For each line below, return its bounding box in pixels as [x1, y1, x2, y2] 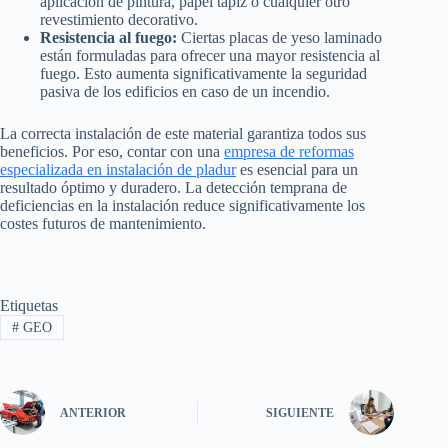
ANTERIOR [60, 406, 126, 421]
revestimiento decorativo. [40, 11, 198, 29]
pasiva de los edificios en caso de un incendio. [40, 83, 330, 101]
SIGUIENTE [266, 406, 335, 421]
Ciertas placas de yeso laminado [177, 29, 382, 47]
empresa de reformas [224, 143, 354, 161]
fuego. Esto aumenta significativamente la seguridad [40, 65, 367, 83]
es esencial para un [236, 161, 358, 179]
